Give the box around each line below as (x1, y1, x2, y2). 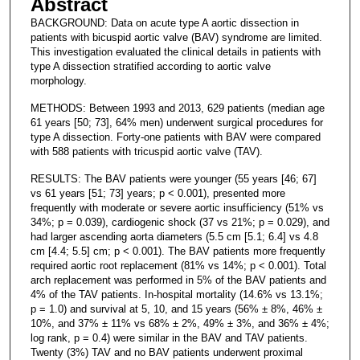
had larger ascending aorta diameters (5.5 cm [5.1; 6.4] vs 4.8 (30, 230, 318, 243)
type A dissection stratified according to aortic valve (30, 59, 271, 72)
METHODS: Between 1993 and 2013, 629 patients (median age (30, 101, 325, 114)
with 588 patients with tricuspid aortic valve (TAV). (30, 145, 263, 157)
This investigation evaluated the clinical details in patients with (30, 45, 321, 58)
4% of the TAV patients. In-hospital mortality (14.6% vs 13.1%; (30, 288, 323, 301)
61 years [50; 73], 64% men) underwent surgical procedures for (30, 116, 323, 129)
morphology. (30, 74, 87, 87)
